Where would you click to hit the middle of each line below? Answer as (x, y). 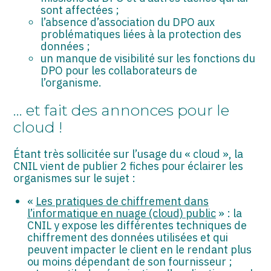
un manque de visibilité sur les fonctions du (148, 59)
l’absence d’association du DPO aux (128, 22)
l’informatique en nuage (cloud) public (121, 213)
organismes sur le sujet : (75, 178)
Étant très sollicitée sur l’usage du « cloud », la (129, 154)
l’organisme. (71, 83)
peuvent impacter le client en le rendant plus (139, 249)
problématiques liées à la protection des (141, 34)
